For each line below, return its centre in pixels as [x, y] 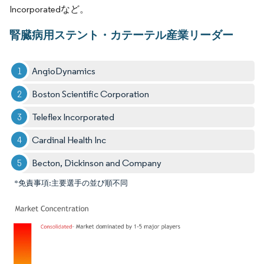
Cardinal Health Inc [69, 140]
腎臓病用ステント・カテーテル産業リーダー [121, 34]
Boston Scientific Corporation [91, 94]
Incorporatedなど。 [49, 9]
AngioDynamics [64, 71]
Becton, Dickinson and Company [97, 163]
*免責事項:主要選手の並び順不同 [71, 183]
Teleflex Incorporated [73, 117]
